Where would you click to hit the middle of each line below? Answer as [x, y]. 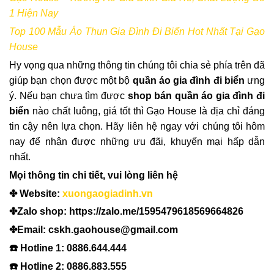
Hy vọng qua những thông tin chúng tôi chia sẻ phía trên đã [137, 65]
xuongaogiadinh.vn [108, 193]
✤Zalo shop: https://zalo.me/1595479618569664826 [126, 212]
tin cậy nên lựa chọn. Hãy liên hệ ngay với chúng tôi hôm [137, 127]
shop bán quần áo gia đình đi [196, 96]
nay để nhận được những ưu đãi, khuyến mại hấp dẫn [137, 142]
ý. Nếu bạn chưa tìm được [68, 96]
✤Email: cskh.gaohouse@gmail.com [94, 230]
